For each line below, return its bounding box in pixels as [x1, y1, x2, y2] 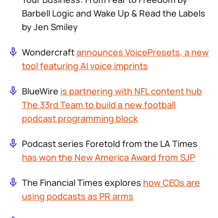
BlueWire [22, 85, 60, 97]
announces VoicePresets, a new [76, 46, 209, 58]
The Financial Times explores [22, 177, 143, 188]
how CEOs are [143, 177, 200, 188]
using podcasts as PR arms [22, 190, 133, 202]
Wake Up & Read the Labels [93, 7, 205, 19]
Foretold [86, 138, 120, 149]
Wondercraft [22, 46, 76, 58]
